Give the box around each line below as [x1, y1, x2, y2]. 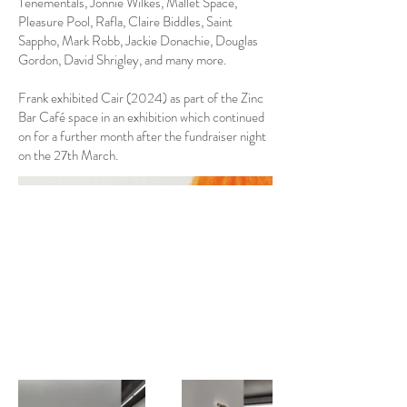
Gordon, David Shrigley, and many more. [18, 50, 226, 70]
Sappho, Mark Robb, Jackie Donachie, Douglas [18, 31, 258, 51]
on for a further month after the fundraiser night [18, 126, 266, 146]
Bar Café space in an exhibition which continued [18, 107, 264, 127]
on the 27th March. [18, 145, 118, 165]
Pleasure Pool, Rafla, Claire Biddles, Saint [18, 12, 233, 32]
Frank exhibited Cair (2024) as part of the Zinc [18, 88, 263, 108]
